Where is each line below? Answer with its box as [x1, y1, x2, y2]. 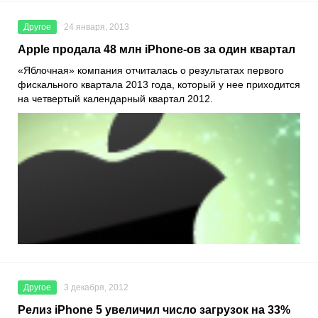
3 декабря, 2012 [64, 283, 128, 293]
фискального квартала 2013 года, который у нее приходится [18, 78, 300, 90]
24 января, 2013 [64, 21, 129, 32]
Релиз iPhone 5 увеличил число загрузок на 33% [18, 304, 290, 317]
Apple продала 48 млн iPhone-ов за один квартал [18, 43, 295, 55]
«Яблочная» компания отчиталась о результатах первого [18, 64, 284, 76]
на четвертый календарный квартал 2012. [18, 92, 216, 104]
